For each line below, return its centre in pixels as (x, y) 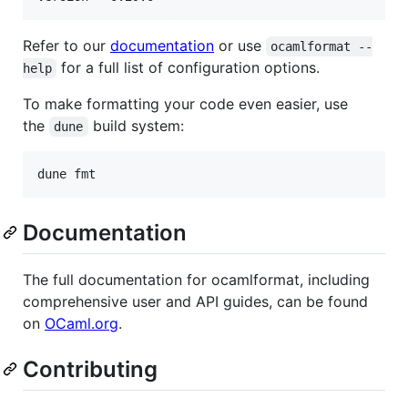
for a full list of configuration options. (189, 67)
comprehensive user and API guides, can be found (195, 301)
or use (240, 45)
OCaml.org (82, 323)
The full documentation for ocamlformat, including (196, 279)
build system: (136, 125)
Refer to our (66, 45)
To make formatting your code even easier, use (185, 103)
